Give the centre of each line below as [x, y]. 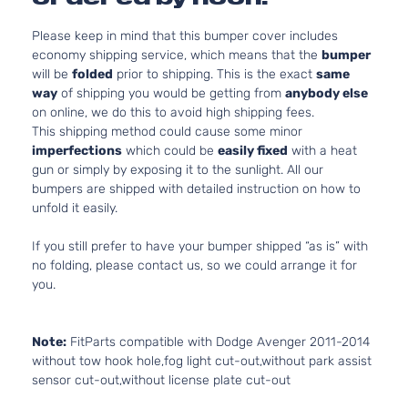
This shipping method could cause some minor [167, 132]
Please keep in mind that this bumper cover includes [185, 36]
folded [92, 74]
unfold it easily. [75, 208]
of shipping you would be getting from [171, 93]
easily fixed [253, 151]
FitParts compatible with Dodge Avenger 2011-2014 [218, 342]
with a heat [322, 151]
